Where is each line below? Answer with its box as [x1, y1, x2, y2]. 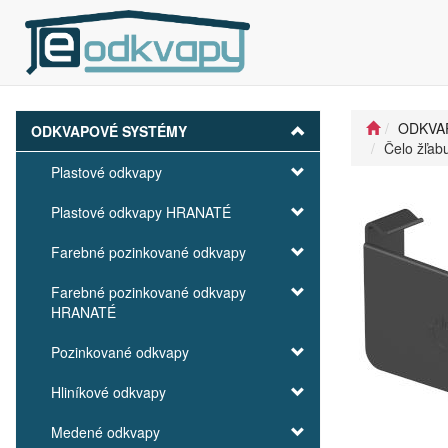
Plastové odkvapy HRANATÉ [51, 202, 231, 222]
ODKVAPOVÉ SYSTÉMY [31, 121, 187, 141]
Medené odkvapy [51, 422, 160, 442]
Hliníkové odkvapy [51, 382, 166, 402]
